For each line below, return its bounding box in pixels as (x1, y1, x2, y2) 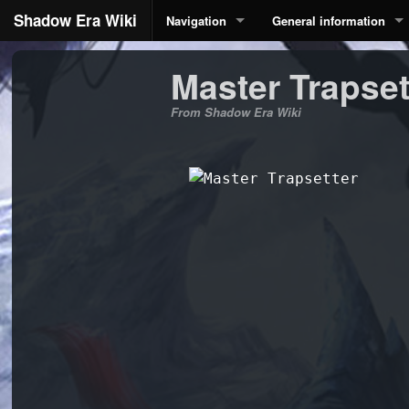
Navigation (166, 12, 226, 29)
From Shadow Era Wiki (171, 102, 301, 121)
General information (272, 12, 385, 29)
